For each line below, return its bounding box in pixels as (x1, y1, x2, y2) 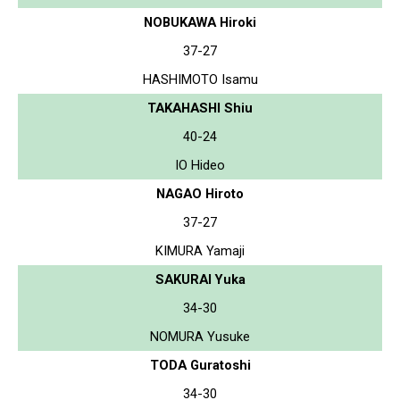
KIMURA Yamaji (155, 242, 245, 259)
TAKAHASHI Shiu (147, 99, 253, 116)
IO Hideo (175, 156, 225, 173)
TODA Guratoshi (149, 356, 251, 373)
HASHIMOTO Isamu (142, 71, 258, 87)
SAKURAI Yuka (154, 271, 246, 287)
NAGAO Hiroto (156, 185, 244, 202)
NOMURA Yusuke (150, 328, 250, 345)
